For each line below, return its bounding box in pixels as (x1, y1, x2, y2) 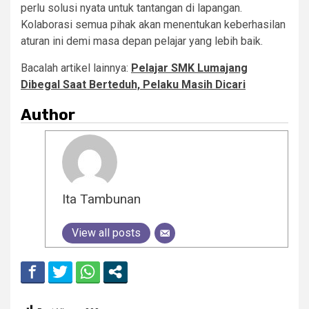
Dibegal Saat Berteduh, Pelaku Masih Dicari (21, 77, 246, 91)
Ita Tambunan (62, 190, 141, 207)
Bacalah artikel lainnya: (21, 61, 131, 74)
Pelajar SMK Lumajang (131, 61, 248, 74)
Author (21, 105, 75, 124)
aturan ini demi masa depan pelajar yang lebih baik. (21, 34, 263, 48)
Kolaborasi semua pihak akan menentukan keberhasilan (21, 17, 286, 31)
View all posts (72, 226, 141, 239)
